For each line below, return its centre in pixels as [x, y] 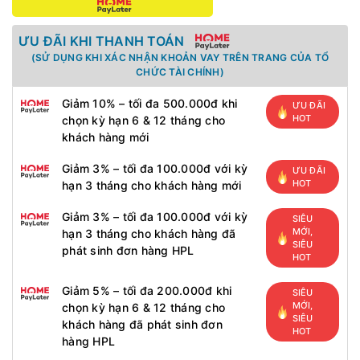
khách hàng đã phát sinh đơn [142, 324]
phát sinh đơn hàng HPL [128, 250]
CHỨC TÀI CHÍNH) [180, 72]
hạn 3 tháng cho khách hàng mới [152, 185]
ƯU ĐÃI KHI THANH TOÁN [102, 41]
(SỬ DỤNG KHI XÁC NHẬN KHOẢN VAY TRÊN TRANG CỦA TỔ [180, 57]
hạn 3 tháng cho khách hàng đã [149, 233]
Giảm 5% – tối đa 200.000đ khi [147, 290]
